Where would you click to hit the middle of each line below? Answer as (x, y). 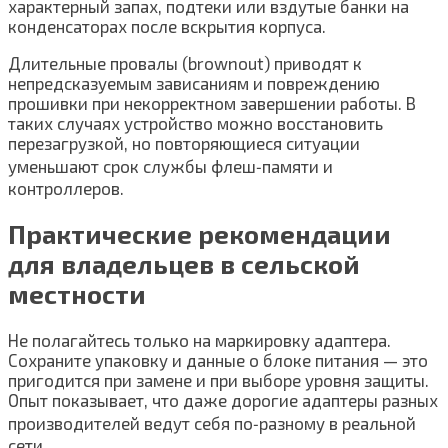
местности (77, 294)
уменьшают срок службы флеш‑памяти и (170, 166)
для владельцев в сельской (184, 264)
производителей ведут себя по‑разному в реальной (212, 423)
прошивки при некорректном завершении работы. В (212, 103)
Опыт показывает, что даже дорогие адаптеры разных (223, 400)
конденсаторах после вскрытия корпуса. (167, 26)
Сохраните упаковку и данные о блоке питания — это (218, 360)
